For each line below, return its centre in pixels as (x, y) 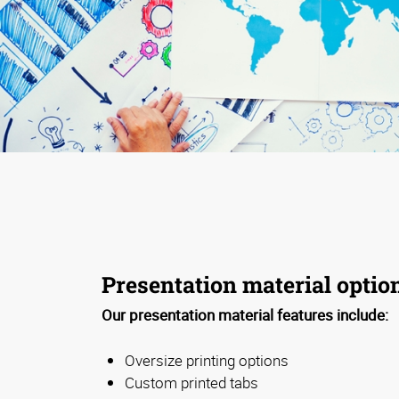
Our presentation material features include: (245, 315)
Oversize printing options (207, 361)
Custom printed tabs (191, 383)
